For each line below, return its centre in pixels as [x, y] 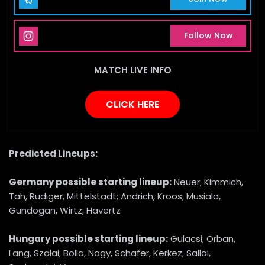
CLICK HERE [132, 104]
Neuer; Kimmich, [209, 182]
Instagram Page [73, 35]
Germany [32, 182]
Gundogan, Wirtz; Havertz [65, 211]
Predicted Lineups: [53, 154]
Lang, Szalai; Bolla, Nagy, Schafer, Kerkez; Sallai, [110, 253]
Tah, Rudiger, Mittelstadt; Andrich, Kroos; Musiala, [115, 196]
